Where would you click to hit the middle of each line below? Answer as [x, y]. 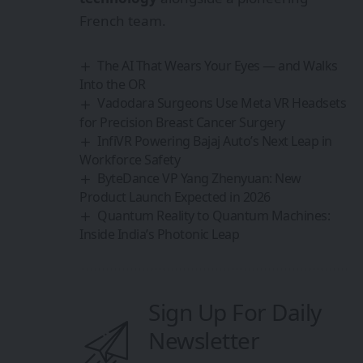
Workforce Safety [130, 159]
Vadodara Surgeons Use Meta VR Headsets [222, 103]
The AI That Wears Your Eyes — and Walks [218, 66]
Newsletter [204, 341]
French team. [123, 21]
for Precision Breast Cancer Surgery [182, 122]
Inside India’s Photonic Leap [159, 235]
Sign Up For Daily [235, 312]
